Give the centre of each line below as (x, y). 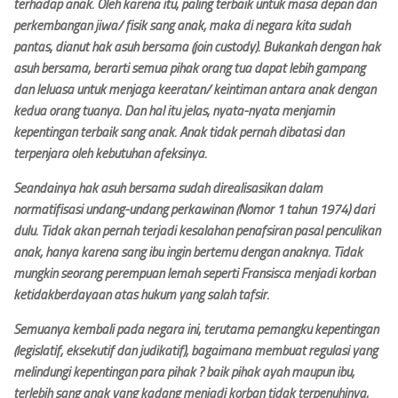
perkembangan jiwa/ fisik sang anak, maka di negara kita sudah (182, 26)
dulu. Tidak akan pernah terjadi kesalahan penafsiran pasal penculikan (197, 231)
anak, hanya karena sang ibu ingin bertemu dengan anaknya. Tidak (188, 252)
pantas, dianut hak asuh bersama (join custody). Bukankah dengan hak (197, 47)
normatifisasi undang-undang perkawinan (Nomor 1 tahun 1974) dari (194, 210)
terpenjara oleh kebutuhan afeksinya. (110, 154)
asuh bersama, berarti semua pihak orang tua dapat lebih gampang (189, 68)
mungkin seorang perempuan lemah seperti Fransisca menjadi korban (194, 274)
